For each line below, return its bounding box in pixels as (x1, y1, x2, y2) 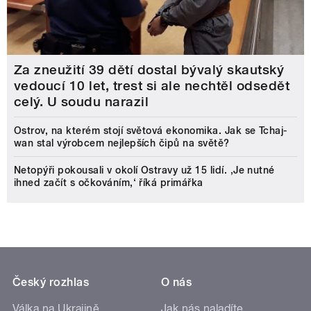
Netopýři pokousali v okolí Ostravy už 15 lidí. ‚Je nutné (14, 165, 275, 176)
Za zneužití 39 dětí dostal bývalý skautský (14, 62, 285, 78)
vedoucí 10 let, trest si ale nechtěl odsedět (14, 78, 290, 94)
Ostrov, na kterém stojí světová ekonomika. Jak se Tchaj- (14, 125, 287, 137)
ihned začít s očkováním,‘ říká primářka (14, 177, 203, 189)
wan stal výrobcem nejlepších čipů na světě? (14, 137, 230, 149)
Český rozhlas (12, 276, 90, 289)
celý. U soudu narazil (14, 94, 149, 110)
